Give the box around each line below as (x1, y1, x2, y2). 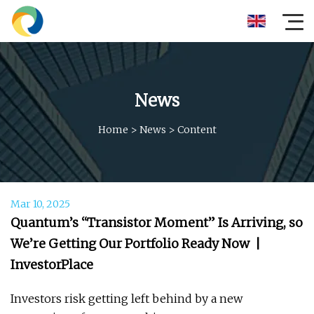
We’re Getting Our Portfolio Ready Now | (11, 235, 261, 252)
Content (177, 123, 217, 136)
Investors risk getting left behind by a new (11, 292, 243, 306)
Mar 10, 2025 (11, 198, 70, 210)
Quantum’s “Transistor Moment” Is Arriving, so (11, 214, 303, 231)
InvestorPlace (11, 257, 93, 273)
